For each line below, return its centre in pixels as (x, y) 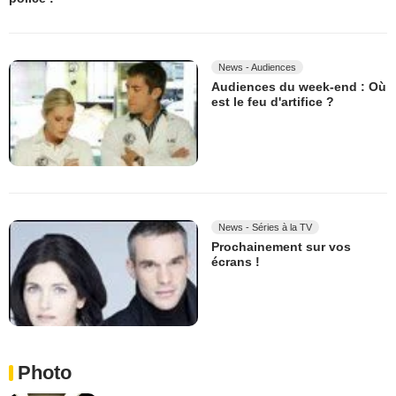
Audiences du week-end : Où (299, 86)
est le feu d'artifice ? (273, 102)
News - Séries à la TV (265, 227)
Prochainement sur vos (281, 247)
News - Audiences (257, 67)
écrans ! (236, 262)
